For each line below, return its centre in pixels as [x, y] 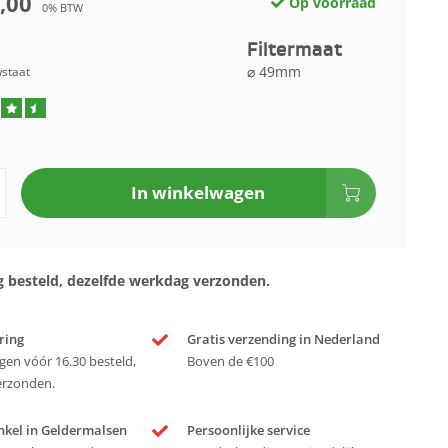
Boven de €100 [231, 362]
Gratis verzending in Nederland [284, 340]
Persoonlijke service [249, 431]
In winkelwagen [198, 193]
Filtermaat [294, 49]
